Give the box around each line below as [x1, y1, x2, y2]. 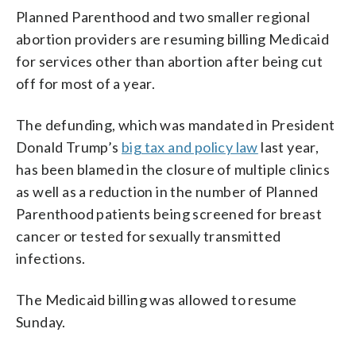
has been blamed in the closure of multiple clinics [16, 160, 330, 178]
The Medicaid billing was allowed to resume [16, 290, 297, 308]
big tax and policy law [122, 137, 258, 156]
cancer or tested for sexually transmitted [16, 226, 281, 245]
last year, [257, 137, 319, 156]
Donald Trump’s [16, 137, 122, 156]
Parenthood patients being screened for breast [16, 204, 322, 222]
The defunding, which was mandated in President [16, 115, 335, 133]
